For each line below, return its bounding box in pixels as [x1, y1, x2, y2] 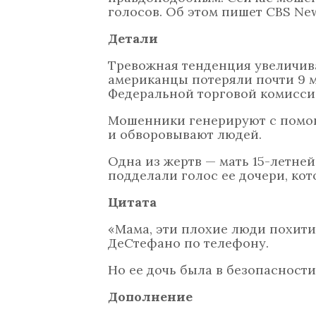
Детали [108, 30, 158, 47]
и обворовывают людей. [108, 126, 262, 142]
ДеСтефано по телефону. [108, 235, 269, 251]
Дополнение [108, 288, 193, 305]
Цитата [108, 194, 157, 210]
